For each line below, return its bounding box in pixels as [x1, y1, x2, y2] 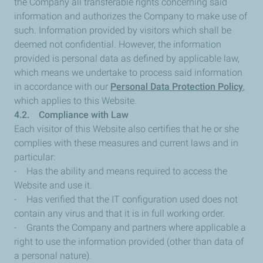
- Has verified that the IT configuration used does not [14, 194, 238, 205]
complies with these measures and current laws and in [14, 137, 238, 149]
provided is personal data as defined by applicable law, [14, 53, 240, 64]
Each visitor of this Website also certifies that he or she [14, 123, 239, 134]
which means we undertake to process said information [14, 67, 242, 78]
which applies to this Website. [14, 95, 137, 106]
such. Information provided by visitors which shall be [14, 25, 231, 36]
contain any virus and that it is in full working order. [14, 208, 225, 219]
